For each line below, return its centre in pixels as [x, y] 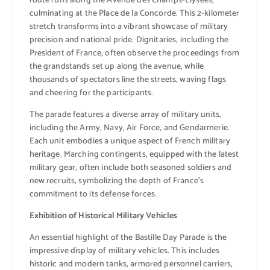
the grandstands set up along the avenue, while [116, 67]
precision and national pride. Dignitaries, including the [129, 40]
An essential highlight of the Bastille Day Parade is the [128, 238]
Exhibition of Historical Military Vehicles [103, 216]
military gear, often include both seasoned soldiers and [130, 168]
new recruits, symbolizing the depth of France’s [117, 181]
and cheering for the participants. [91, 93]
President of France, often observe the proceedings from [134, 54]
